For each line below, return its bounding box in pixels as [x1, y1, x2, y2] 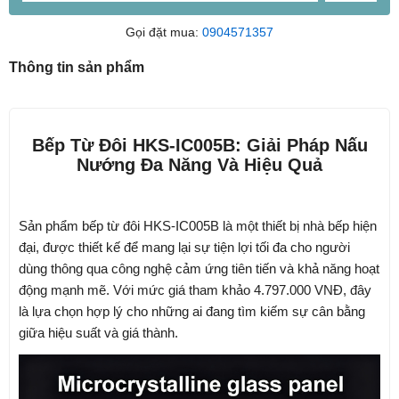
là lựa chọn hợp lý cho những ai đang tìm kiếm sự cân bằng [19, 303, 365, 319]
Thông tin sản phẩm [9, 59, 144, 75]
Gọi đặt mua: [126, 24, 202, 39]
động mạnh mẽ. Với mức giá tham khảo [19, 281, 254, 297]
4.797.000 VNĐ [254, 281, 343, 297]
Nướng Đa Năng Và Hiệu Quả [77, 154, 322, 175]
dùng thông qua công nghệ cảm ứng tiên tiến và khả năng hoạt [19, 260, 379, 276]
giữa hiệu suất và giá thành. [19, 324, 178, 340]
